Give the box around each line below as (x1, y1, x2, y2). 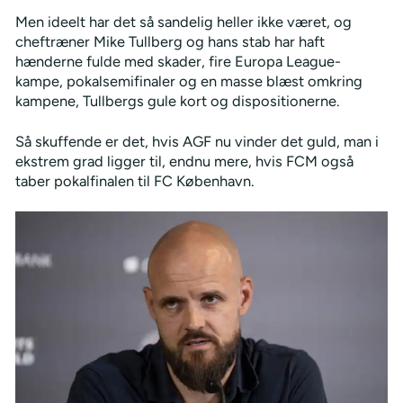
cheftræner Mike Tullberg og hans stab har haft (14, 31, 325, 50)
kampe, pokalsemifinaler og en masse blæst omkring (14, 71, 363, 90)
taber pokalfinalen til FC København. (14, 171, 254, 190)
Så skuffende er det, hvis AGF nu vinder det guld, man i (14, 131, 379, 150)
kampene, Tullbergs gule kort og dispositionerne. (14, 91, 339, 110)
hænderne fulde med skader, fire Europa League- (14, 51, 341, 70)
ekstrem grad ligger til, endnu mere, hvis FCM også (14, 151, 354, 170)
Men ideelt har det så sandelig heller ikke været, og (14, 12, 352, 31)
